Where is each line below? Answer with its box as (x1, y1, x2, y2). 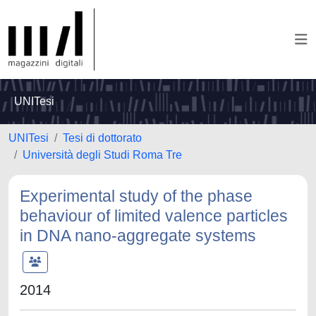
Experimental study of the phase (20, 187, 253, 205)
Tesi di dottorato (63, 132, 142, 144)
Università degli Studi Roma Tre (23, 149, 182, 161)
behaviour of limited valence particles (20, 207, 288, 225)
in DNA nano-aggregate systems (20, 226, 256, 245)
